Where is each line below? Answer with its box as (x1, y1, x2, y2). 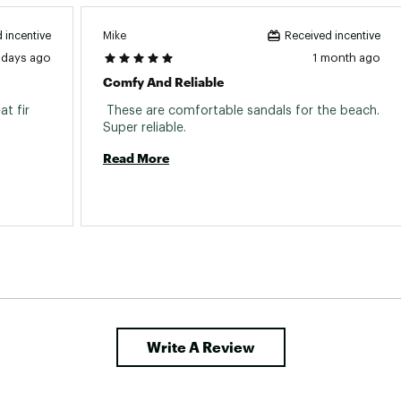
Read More (103, 150, 169, 166)
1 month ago (312, 52, 380, 64)
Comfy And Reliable (103, 74, 224, 90)
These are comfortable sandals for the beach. (103, 105, 380, 117)
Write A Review (146, 338, 255, 355)
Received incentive (285, 30, 380, 41)
